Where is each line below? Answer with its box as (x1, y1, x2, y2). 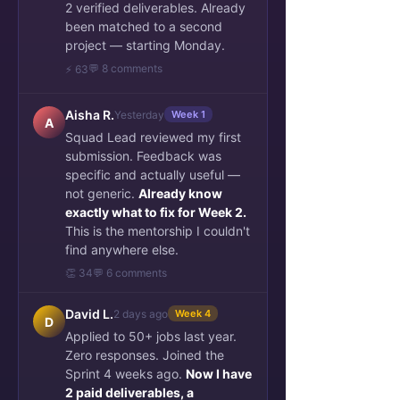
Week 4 (175, 307, 211, 320)
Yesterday (114, 107, 164, 121)
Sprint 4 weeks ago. (65, 366, 186, 381)
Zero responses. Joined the (65, 347, 224, 362)
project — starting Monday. (65, 37, 225, 53)
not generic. (65, 186, 138, 201)
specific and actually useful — (65, 167, 240, 182)
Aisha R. (65, 106, 114, 122)
